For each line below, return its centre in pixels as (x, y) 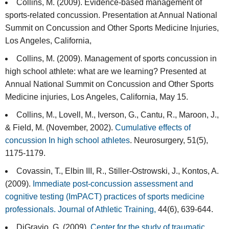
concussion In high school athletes (67, 141)
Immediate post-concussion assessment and (113, 184)
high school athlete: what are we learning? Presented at (106, 72)
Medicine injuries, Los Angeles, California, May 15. (97, 97)
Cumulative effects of (153, 128)
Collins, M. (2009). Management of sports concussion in (117, 59)
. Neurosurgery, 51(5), (169, 141)
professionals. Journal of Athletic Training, (81, 210)
